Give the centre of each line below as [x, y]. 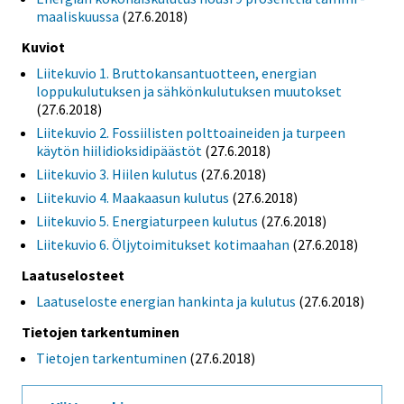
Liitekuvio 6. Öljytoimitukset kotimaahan [163, 245]
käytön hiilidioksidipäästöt [119, 151]
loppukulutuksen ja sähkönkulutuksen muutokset [189, 92]
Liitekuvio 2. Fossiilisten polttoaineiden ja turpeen [191, 133]
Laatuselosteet [73, 275]
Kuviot [43, 47]
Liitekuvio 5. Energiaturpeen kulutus [147, 221]
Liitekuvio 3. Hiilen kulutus [117, 174]
